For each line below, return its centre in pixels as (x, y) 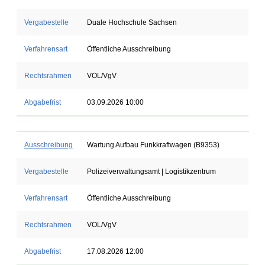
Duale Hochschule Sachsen (132, 22)
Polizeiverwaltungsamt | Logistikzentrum (151, 172)
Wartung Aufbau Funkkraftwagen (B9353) (153, 145)
